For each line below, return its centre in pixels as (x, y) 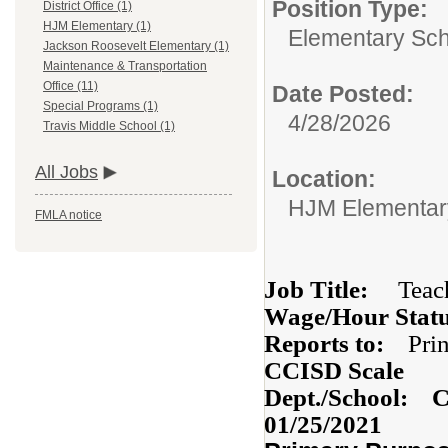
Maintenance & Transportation (125, 66)
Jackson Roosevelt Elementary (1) (136, 46)
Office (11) (70, 86)
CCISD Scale (334, 370)
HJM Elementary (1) (97, 26)
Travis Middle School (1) (109, 126)
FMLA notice (68, 215)
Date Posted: (343, 94)
